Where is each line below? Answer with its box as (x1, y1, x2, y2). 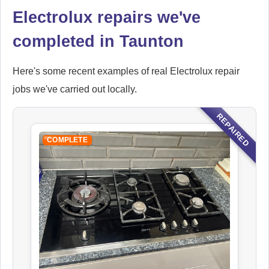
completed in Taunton (13, 32, 184, 51)
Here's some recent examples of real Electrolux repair (13, 66, 240, 77)
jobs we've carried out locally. (13, 84, 137, 95)
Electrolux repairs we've (13, 8, 201, 27)
